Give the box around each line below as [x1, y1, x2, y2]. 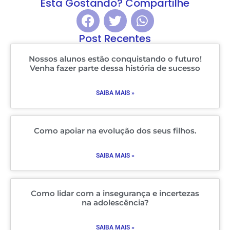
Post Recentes [79, 31, 151, 46]
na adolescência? [81, 198, 149, 208]
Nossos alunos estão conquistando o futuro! [28, 54, 202, 64]
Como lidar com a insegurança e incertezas [31, 188, 199, 199]
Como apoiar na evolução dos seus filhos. [33, 126, 197, 136]
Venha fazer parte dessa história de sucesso [30, 63, 200, 73]
